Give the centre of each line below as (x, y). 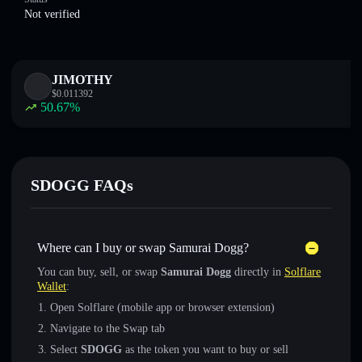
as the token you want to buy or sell (205, 349)
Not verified (52, 14)
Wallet (52, 286)
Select (65, 349)
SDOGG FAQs (82, 185)
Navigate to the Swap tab (107, 328)
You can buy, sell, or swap (99, 272)
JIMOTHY (82, 80)
